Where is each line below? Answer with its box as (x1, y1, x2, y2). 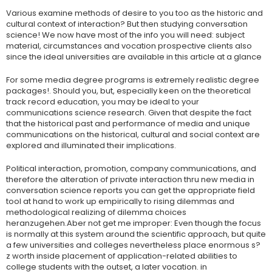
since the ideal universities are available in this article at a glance (6, 51, 262, 63)
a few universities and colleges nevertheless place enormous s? (6, 239, 260, 251)
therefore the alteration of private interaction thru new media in (6, 174, 254, 185)
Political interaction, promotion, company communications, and (6, 163, 256, 174)
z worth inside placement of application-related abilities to (6, 250, 237, 262)
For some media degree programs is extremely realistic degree (6, 74, 259, 86)
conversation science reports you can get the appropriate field (6, 185, 255, 196)
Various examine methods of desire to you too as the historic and (6, 7, 263, 19)
